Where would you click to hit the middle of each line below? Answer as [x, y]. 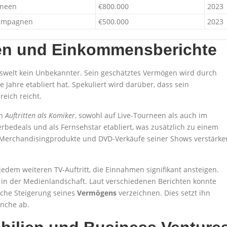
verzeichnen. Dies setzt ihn [163, 193]
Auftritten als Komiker [40, 115]
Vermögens [97, 193]
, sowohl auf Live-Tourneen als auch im [141, 115]
